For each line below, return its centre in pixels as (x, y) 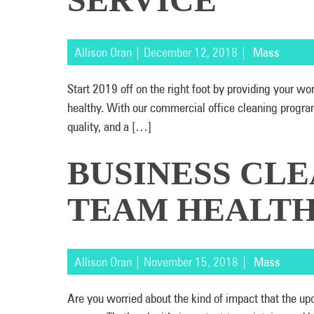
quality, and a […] (109, 127)
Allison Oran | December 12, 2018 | (162, 52)
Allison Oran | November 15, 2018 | (162, 262)
